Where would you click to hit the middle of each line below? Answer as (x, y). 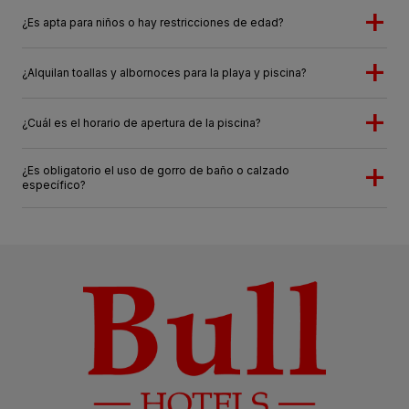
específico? (54, 185)
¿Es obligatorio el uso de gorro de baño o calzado (156, 171)
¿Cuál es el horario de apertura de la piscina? (142, 123)
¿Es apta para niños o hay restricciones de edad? (153, 23)
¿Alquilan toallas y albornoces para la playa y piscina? (164, 73)
